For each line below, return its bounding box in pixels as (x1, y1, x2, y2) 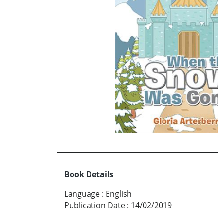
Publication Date (64, 200, 125, 211)
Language (64, 188, 100, 200)
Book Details (64, 169, 113, 180)
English (106, 188, 132, 200)
